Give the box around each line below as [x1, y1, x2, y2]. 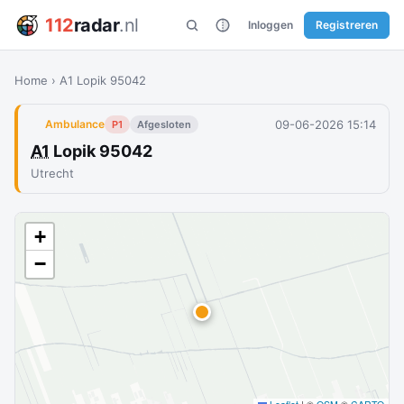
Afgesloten [137, 118, 191, 131]
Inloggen [248, 17, 293, 32]
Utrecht [31, 166, 74, 180]
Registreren [316, 17, 378, 32]
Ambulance [45, 117, 105, 131]
